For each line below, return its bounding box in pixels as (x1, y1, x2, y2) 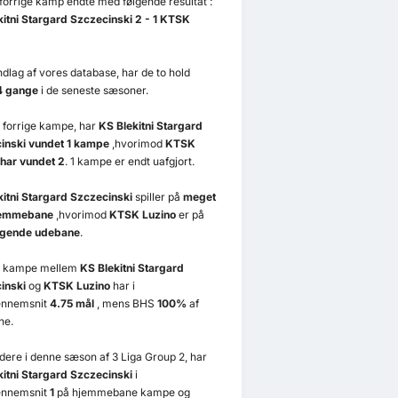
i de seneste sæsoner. (37, 84, 148, 98)
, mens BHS (93, 297, 157, 311)
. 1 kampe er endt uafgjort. (64, 155, 195, 169)
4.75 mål (49, 297, 94, 311)
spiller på (131, 190, 183, 204)
